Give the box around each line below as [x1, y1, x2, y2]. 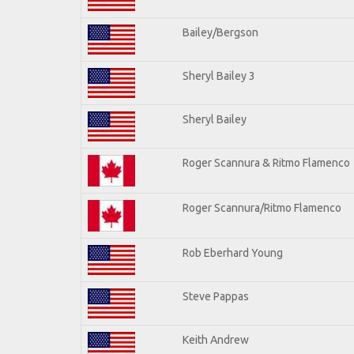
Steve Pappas [183, 289, 249, 303]
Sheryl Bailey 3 [183, 69, 255, 82]
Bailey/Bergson [183, 25, 258, 39]
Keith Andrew [183, 333, 249, 346]
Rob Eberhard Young [183, 246, 283, 259]
